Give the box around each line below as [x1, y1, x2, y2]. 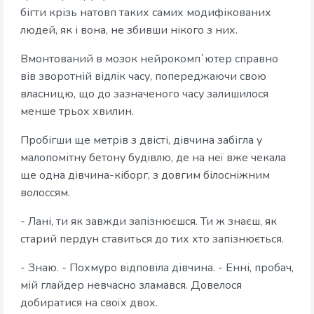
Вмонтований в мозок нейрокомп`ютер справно [20, 51, 278, 67]
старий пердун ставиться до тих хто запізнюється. [20, 231, 284, 247]
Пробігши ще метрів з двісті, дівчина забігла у [20, 132, 262, 149]
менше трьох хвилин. [20, 104, 134, 120]
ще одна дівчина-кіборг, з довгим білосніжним [20, 168, 270, 184]
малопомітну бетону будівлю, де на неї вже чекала [20, 150, 286, 166]
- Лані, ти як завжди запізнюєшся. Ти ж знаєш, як [20, 214, 277, 230]
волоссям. [20, 185, 70, 201]
